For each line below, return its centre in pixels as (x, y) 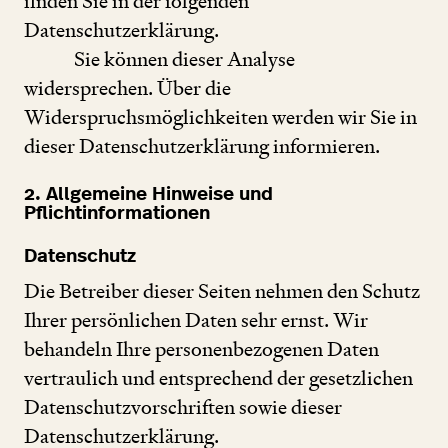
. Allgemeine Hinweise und (154, 194)
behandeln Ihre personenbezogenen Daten (201, 349)
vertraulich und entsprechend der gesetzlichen (218, 378)
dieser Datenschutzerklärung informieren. (202, 145)
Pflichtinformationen (117, 213)
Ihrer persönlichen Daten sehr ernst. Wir (196, 320)
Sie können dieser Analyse (184, 58)
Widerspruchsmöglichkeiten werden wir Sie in (220, 116)
